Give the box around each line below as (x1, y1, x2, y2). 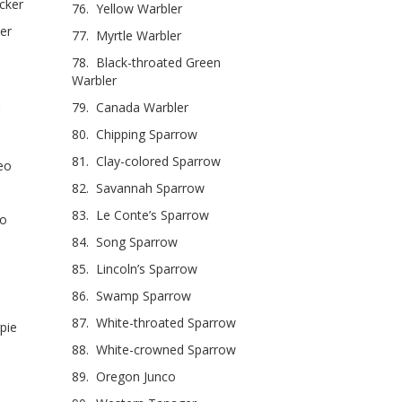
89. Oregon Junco (72, 367, 176, 385)
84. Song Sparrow (72, 232, 178, 250)
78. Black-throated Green (72, 53, 221, 71)
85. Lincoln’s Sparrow (72, 259, 197, 277)
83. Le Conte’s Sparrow (72, 205, 209, 223)
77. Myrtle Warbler (72, 26, 181, 44)
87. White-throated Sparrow (72, 313, 236, 331)
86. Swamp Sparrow (72, 286, 191, 304)
